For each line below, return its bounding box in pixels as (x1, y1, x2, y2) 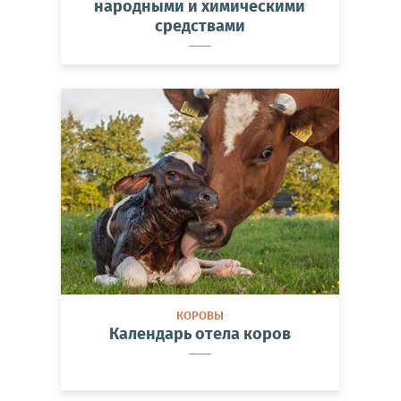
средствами (154, 15, 245, 36)
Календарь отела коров (108, 323, 291, 344)
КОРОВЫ (175, 308, 224, 322)
